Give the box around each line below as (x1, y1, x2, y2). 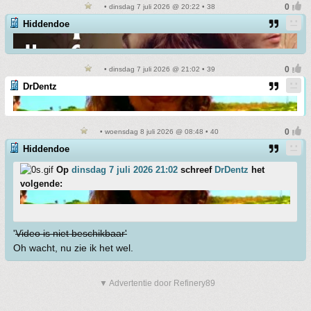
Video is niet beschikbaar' (15, 228, 127, 239)
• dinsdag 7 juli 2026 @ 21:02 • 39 (101, 65, 215, 73)
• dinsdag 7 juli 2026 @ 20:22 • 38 (101, 3, 215, 10)
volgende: (20, 178, 62, 189)
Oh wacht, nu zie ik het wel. (13, 242, 133, 253)
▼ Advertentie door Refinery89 (99, 278, 215, 288)
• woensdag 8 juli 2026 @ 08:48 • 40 (98, 128, 219, 135)
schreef (178, 165, 215, 175)
